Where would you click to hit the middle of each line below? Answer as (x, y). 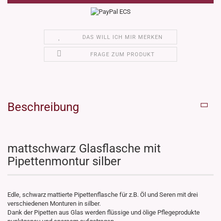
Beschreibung (43, 107)
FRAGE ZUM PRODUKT (123, 55)
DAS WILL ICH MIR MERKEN (123, 37)
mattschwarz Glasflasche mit (84, 149)
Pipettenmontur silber (64, 162)
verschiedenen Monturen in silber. (55, 204)
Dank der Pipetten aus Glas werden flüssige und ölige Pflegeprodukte (104, 213)
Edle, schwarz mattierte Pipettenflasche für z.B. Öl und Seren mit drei (103, 195)
